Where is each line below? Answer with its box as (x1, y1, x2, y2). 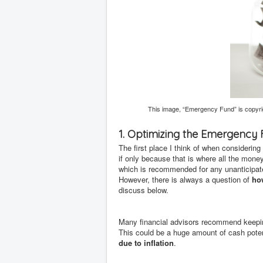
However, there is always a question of (119, 174, 252, 185)
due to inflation (119, 237, 174, 248)
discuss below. (119, 184, 168, 195)
